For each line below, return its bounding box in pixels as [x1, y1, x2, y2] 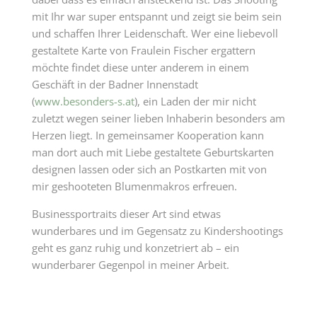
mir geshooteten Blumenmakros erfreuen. [31, 179, 237, 193]
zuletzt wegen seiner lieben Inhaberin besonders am [31, 111, 285, 125]
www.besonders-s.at [34, 94, 134, 108]
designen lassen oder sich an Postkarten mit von [31, 162, 267, 176]
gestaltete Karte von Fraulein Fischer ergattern [31, 43, 255, 57]
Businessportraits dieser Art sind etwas [31, 207, 221, 221]
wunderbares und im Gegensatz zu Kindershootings [31, 224, 283, 238]
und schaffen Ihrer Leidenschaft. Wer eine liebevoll [31, 26, 278, 40]
